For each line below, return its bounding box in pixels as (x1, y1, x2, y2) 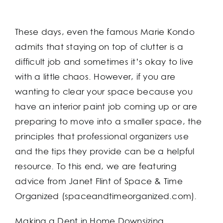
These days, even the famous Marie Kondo (15, 25, 195, 38)
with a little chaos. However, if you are (15, 70, 176, 83)
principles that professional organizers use (15, 130, 189, 142)
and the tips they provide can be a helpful (15, 145, 195, 157)
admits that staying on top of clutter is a (15, 40, 184, 53)
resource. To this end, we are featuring (15, 160, 176, 172)
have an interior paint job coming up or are (15, 100, 197, 112)
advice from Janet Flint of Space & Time (15, 175, 183, 187)
